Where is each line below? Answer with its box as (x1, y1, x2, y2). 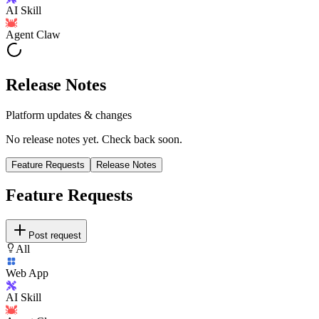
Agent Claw (6, 28, 61, 41)
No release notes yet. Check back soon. (6, 132, 182, 145)
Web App (6, 267, 48, 280)
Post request (28, 230, 81, 241)
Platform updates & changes (6, 108, 132, 121)
